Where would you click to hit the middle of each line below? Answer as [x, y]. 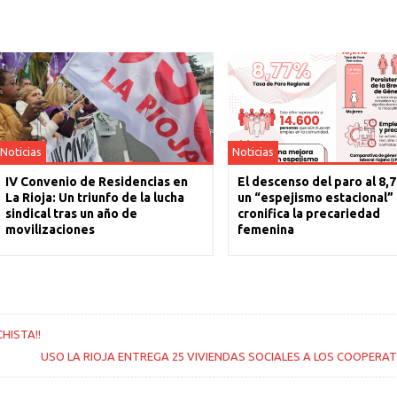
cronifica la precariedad [308, 214]
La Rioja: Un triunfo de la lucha [95, 198]
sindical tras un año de [72, 214]
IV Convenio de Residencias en [97, 182]
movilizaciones [51, 230]
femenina [265, 230]
